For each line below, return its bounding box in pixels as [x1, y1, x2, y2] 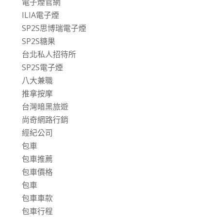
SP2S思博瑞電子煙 [21, 23, 86, 33]
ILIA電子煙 [21, 10, 59, 20]
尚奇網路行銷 [21, 114, 68, 125]
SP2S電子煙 [21, 62, 63, 73]
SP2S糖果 [21, 36, 55, 46]
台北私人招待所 [21, 49, 76, 60]
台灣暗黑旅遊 [21, 101, 68, 112]
